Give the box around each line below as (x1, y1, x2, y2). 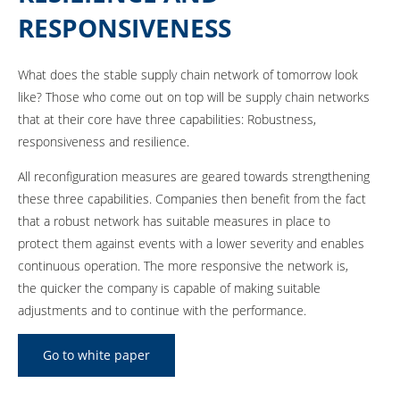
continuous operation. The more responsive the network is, (18, 256, 348, 274)
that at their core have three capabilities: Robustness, (18, 110, 316, 128)
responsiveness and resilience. (18, 132, 189, 150)
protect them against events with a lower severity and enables (18, 234, 364, 252)
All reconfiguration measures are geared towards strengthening (18, 167, 370, 185)
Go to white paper (43, 346, 150, 363)
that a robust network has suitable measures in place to (18, 212, 330, 229)
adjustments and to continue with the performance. (18, 301, 310, 319)
